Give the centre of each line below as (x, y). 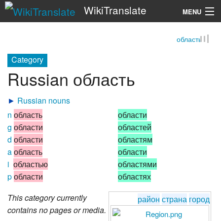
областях (134, 176)
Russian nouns (44, 100)
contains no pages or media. (57, 210)
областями (137, 164)
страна (174, 199)
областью (31, 164)
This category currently (47, 198)
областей (135, 127)
